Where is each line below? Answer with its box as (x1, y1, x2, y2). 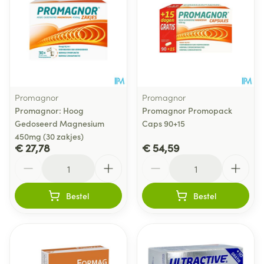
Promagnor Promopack (142, 104, 232, 116)
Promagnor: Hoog (15, 104, 84, 116)
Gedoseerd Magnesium (15, 117, 104, 129)
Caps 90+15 (142, 117, 185, 129)
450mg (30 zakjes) (15, 130, 84, 142)
